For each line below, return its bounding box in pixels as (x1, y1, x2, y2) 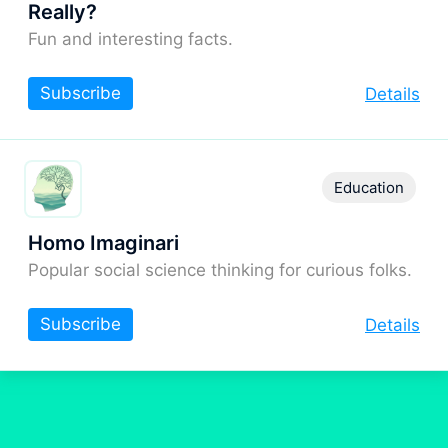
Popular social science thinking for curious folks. (28, 259, 412, 280)
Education (334, 177, 404, 197)
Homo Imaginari (28, 230, 179, 255)
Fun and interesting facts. (28, 28, 233, 49)
